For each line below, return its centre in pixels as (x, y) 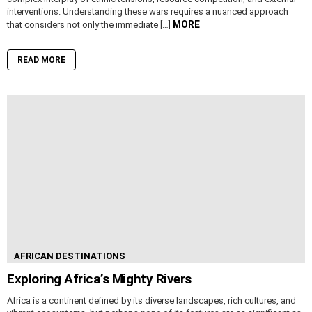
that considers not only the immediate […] (90, 25)
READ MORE (41, 60)
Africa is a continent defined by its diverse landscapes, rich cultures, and (151, 301)
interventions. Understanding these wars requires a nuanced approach (148, 12)
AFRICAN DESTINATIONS (70, 256)
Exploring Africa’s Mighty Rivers (99, 279)
